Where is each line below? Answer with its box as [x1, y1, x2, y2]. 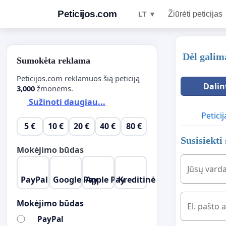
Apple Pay [85, 174, 125, 185]
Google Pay [53, 174, 98, 185]
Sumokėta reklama [17, 55, 90, 66]
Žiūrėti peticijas [167, 10, 222, 18]
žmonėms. [35, 83, 73, 93]
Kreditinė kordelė [118, 174, 188, 185]
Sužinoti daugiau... [27, 96, 105, 108]
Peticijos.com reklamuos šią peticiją [17, 73, 140, 83]
